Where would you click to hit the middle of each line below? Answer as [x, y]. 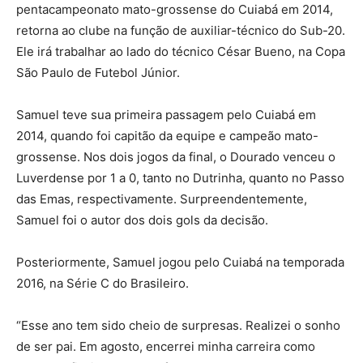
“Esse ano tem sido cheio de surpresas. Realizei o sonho [178, 326]
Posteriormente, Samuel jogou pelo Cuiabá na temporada [180, 263]
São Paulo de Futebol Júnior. [98, 73]
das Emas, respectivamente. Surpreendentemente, [162, 199]
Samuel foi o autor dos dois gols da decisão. [142, 220]
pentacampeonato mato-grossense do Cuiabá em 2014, [175, 10]
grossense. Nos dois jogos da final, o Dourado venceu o [176, 157]
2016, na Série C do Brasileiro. [102, 284]
